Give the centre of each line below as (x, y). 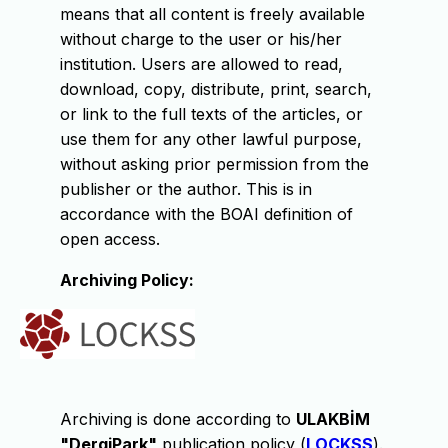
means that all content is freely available (212, 13)
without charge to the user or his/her (201, 38)
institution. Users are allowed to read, (201, 63)
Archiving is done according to (178, 418)
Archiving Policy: (127, 279)
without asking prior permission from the (214, 163)
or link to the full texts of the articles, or (211, 113)
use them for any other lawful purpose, (211, 138)
